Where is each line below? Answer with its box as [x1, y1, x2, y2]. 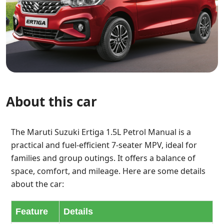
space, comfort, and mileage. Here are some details [11, 165, 205, 176]
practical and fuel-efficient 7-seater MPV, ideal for [11, 139, 197, 150]
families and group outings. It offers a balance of [11, 152, 195, 163]
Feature [15, 206, 48, 216]
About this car [6, 92, 97, 110]
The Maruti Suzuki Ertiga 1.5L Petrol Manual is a [11, 126, 191, 137]
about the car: [11, 178, 64, 189]
